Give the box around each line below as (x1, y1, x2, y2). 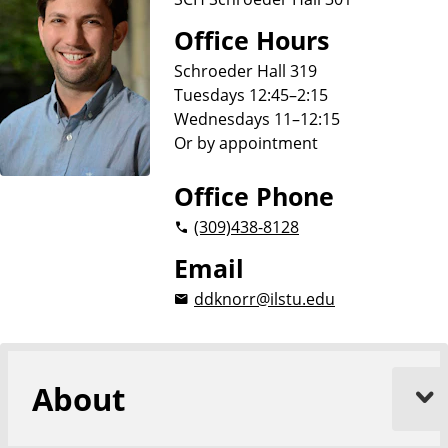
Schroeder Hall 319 (174, 59, 317, 82)
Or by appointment (174, 131, 318, 154)
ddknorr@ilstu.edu (194, 287, 335, 310)
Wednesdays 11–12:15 (174, 107, 340, 130)
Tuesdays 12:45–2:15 (174, 83, 328, 106)
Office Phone (174, 180, 334, 213)
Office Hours (174, 24, 329, 57)
